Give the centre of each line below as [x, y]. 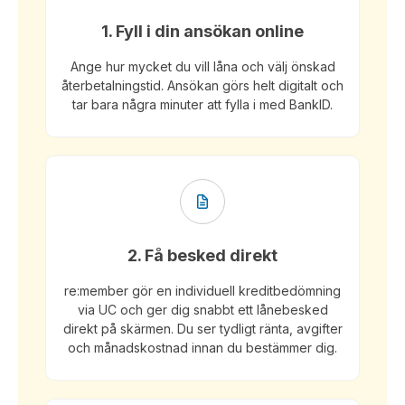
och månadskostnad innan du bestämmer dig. [202, 348]
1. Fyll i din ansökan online [202, 31]
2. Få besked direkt [202, 255]
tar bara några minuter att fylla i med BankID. [202, 104]
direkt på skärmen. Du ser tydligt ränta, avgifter [202, 329]
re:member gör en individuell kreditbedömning [202, 291]
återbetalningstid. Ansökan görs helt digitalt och [202, 85]
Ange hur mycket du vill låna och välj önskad [202, 66]
